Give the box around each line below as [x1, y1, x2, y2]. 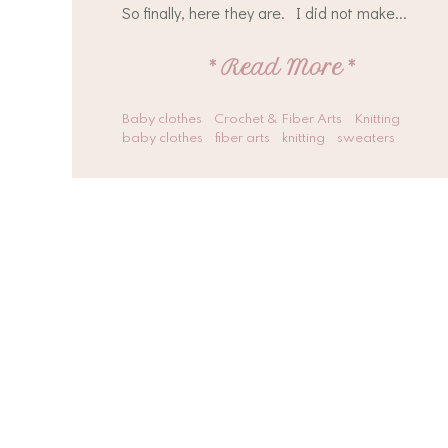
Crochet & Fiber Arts [214, 113, 342, 126]
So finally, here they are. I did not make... [122, 2, 407, 23]
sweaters [337, 132, 395, 145]
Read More [221, 55, 343, 80]
